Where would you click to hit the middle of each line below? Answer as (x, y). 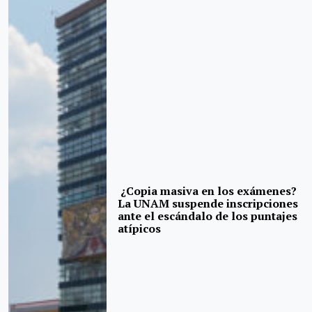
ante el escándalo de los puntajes (208, 216)
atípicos (140, 229)
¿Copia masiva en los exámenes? (208, 191)
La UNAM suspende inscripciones (208, 204)
